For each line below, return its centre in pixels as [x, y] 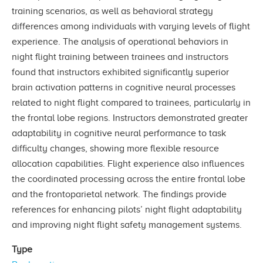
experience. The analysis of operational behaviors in [120, 41]
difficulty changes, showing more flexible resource [115, 148]
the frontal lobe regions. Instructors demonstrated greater [130, 118]
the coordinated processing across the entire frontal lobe [129, 179]
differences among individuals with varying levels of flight [131, 26]
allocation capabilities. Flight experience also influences [128, 163]
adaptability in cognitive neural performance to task [119, 133]
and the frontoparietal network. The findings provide [119, 194]
